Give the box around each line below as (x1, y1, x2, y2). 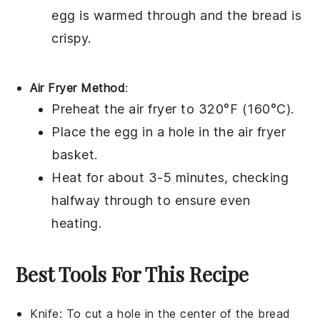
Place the (51, 124, 115, 139)
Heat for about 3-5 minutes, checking (51, 169, 289, 185)
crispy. (51, 30, 91, 46)
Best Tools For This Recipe (16, 260, 249, 287)
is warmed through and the (75, 7, 252, 23)
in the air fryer (194, 124, 286, 139)
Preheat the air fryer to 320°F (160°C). (51, 101, 294, 116)
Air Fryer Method (30, 80, 126, 95)
